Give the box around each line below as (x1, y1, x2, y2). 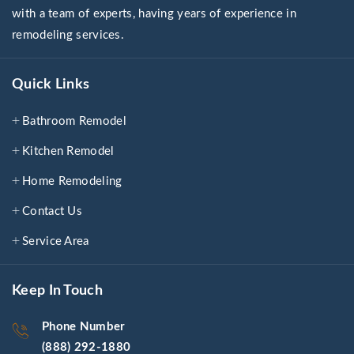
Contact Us (22, 205, 82, 217)
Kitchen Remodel (22, 145, 115, 157)
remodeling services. (12, 28, 125, 41)
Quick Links (12, 77, 90, 92)
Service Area (22, 235, 89, 247)
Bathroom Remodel (22, 115, 126, 127)
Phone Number (42, 320, 126, 333)
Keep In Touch (12, 283, 103, 298)
